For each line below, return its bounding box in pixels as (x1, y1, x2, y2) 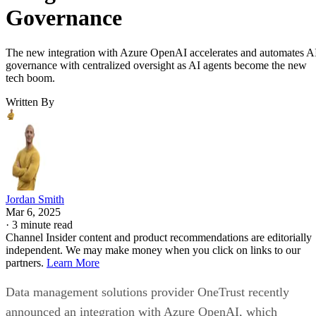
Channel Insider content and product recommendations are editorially (6, 231, 312, 243)
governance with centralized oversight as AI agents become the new (6, 59, 307, 71)
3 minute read (12, 218, 73, 231)
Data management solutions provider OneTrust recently (6, 284, 289, 299)
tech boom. (6, 71, 55, 84)
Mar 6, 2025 (6, 205, 61, 218)
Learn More (47, 256, 99, 269)
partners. (6, 256, 47, 269)
